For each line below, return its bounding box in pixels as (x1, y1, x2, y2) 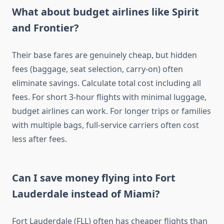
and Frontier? (12, 21, 79, 35)
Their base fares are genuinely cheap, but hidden (12, 49, 197, 61)
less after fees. (12, 133, 67, 145)
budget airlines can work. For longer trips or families (12, 105, 211, 117)
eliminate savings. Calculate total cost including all (12, 77, 201, 89)
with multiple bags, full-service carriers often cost (12, 119, 199, 131)
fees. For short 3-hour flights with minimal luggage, (12, 91, 206, 103)
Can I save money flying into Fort (12, 171, 175, 185)
